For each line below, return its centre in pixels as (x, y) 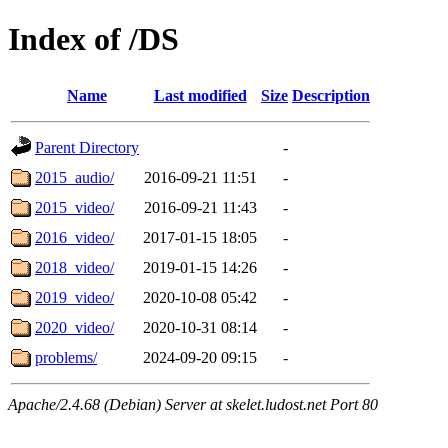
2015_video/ (74, 207)
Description (331, 95)
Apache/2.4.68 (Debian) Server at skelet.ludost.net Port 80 (193, 404)
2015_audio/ (74, 177)
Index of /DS (93, 39)
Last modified (200, 95)
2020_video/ (74, 327)
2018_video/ (74, 267)
